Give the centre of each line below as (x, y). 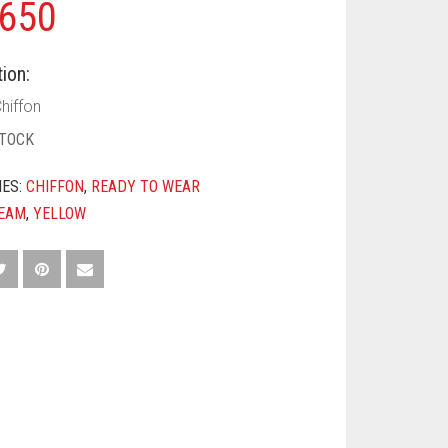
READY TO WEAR (146, 186)
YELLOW (60, 213)
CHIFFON (55, 186)
